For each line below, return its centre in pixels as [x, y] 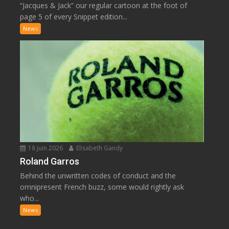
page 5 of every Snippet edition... [74, 17]
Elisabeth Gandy [99, 148]
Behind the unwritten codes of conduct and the [98, 175]
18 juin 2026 [45, 148]
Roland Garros [50, 161]
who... [30, 198]
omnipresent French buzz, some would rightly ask [102, 187]
